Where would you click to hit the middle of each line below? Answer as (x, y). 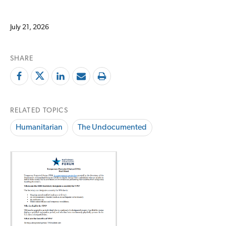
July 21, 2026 (30, 28)
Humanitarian (39, 128)
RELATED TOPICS (39, 111)
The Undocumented (112, 128)
